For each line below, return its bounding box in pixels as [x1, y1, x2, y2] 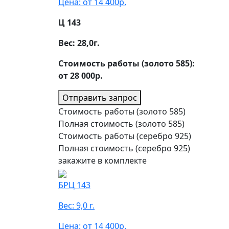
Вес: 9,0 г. [58, 200, 95, 211]
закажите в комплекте [58, 155, 147, 166]
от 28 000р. [58, 70, 103, 81]
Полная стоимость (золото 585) [58, 118, 185, 129]
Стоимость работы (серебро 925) [58, 130, 191, 142]
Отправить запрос [62, 92, 137, 103]
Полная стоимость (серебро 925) [58, 143, 190, 154]
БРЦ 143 [58, 179, 90, 191]
